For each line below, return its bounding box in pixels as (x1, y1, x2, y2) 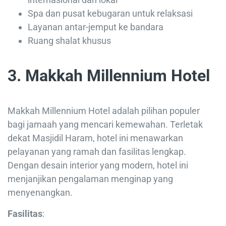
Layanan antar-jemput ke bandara (28, 22, 163, 33)
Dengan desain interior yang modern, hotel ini (8, 160, 188, 171)
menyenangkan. (8, 187, 73, 198)
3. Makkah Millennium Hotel (8, 66, 210, 86)
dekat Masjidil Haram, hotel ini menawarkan (8, 133, 183, 144)
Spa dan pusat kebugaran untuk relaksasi (28, 8, 193, 19)
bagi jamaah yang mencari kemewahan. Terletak (8, 119, 203, 130)
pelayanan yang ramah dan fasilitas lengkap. (8, 146, 186, 157)
